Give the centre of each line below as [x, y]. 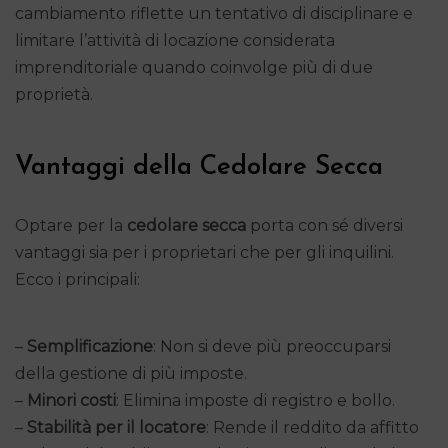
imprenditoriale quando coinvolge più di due [194, 67]
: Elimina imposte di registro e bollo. [255, 400]
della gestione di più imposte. [131, 373]
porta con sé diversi [324, 225]
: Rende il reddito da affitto [312, 427]
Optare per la [71, 225]
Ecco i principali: [77, 279]
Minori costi [71, 400]
